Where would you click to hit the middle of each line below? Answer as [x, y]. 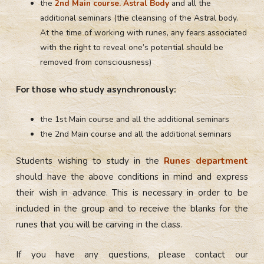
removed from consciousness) [96, 62]
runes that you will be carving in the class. [99, 225]
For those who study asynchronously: [96, 89]
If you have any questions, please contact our [132, 255]
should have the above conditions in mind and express [132, 177]
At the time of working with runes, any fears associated [144, 33]
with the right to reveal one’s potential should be [132, 48]
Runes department [206, 161]
